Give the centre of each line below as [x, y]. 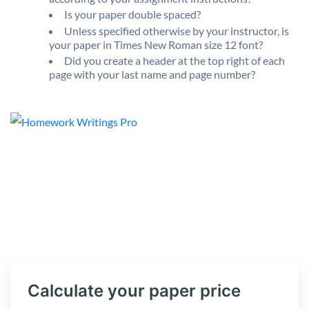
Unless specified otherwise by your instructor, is [177, 30]
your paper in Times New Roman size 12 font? [156, 44]
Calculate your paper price [134, 290]
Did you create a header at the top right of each [175, 60]
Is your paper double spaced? [132, 14]
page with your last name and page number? [152, 74]
